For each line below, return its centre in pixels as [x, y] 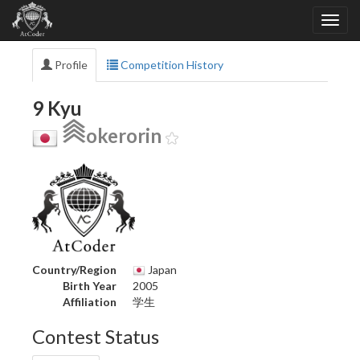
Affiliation [90, 301]
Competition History [171, 65]
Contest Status [96, 336]
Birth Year [90, 285]
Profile [70, 65]
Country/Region [74, 269]
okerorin [124, 135]
